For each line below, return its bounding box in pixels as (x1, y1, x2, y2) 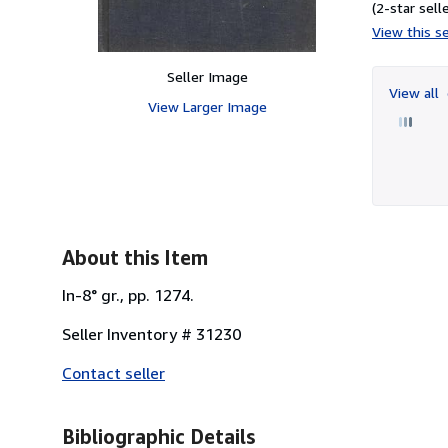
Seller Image (166, 67, 248, 85)
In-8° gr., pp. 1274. (62, 284, 194, 305)
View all (389, 83, 443, 101)
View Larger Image (147, 97, 267, 115)
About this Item (62, 245, 208, 269)
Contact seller (62, 362, 165, 383)
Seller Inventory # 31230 (62, 323, 241, 344)
